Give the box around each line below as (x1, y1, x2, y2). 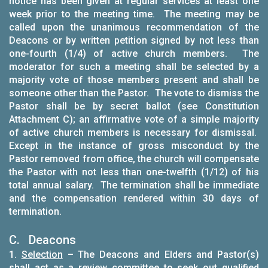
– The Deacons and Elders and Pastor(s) (62, 249, 259, 260)
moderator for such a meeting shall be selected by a (9, 61, 259, 72)
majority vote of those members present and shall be (9, 74, 259, 86)
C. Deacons (9, 233, 76, 247)
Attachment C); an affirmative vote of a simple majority (9, 114, 259, 125)
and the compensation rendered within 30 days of (9, 193, 259, 204)
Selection (21, 249, 63, 260)
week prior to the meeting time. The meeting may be (9, 8, 259, 20)
